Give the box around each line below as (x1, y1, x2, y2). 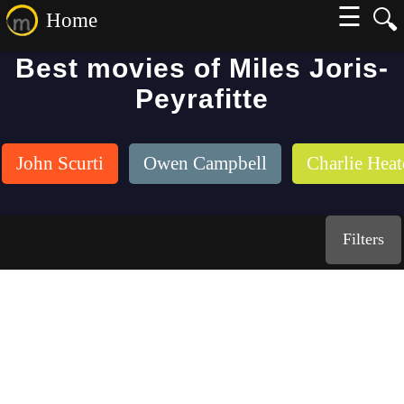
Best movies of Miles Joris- (15, 53, 389, 83)
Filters (343, 230, 385, 248)
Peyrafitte (135, 84, 269, 114)
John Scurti (16, 152, 104, 174)
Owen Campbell (143, 152, 267, 174)
